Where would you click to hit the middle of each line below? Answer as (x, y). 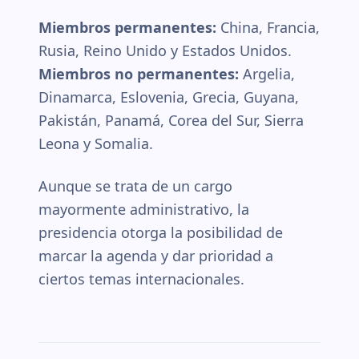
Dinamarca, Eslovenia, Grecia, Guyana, (169, 97)
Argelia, (267, 73)
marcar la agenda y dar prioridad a (156, 255)
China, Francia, (268, 27)
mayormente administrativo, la (144, 209)
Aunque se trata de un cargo (135, 186)
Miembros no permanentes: (139, 73)
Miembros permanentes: (127, 27)
